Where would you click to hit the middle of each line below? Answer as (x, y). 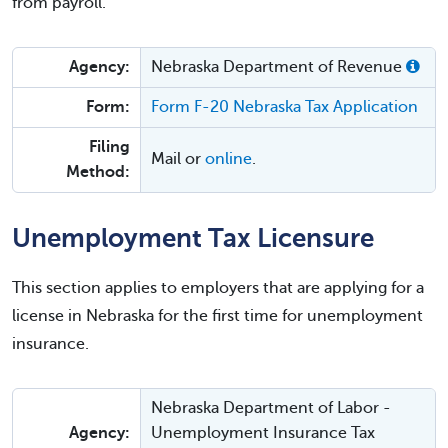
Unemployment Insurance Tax (263, 433)
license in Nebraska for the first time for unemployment (217, 316)
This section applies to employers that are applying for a (218, 288)
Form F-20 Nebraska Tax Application (284, 107)
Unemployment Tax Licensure (193, 238)
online (228, 159)
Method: (98, 172)
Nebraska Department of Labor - (271, 408)
